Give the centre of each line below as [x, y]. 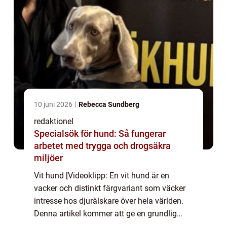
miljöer [48, 158]
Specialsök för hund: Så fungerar [100, 134]
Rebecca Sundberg [109, 105]
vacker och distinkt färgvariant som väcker [110, 188]
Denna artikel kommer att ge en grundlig [105, 214]
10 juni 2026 [54, 105]
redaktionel [54, 122]
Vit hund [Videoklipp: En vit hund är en [102, 176]
